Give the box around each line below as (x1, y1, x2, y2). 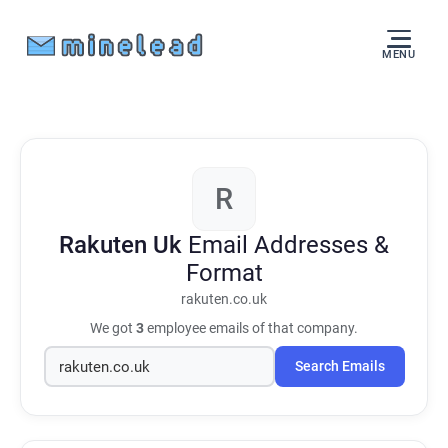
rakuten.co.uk (181, 291, 267, 308)
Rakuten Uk (59, 231, 188, 259)
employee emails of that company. (144, 320, 358, 336)
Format (185, 259, 263, 287)
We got (90, 320, 136, 336)
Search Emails (294, 358, 385, 375)
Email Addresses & (188, 231, 389, 259)
